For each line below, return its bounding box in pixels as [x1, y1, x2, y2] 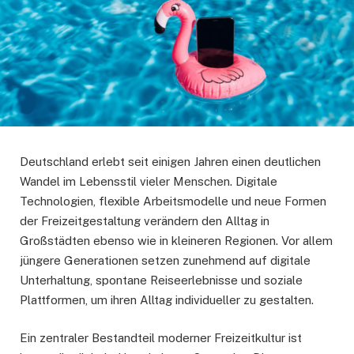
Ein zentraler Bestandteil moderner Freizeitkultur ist [20, 331, 302, 345]
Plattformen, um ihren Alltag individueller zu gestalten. [20, 293, 314, 307]
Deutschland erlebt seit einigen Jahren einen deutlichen [20, 155, 321, 169]
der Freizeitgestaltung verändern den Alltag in [20, 214, 269, 228]
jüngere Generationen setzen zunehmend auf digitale [20, 254, 311, 268]
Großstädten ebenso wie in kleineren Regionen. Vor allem [20, 234, 333, 248]
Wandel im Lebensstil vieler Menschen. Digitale [20, 175, 277, 189]
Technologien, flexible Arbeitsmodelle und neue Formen [20, 194, 326, 209]
